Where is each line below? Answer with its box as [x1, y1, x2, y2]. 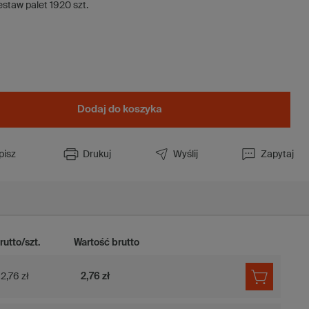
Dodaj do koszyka [77, 104, 162, 114]
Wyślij [173, 149, 198, 159]
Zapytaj [261, 149, 294, 159]
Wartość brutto [74, 237, 140, 248]
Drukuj [83, 149, 111, 159]
